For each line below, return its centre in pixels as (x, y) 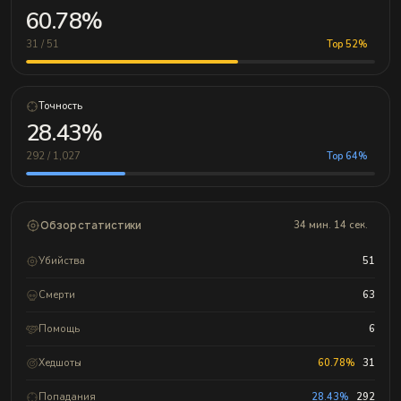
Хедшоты (60, 363)
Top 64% (347, 157)
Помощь (59, 328)
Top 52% (347, 45)
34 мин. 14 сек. (331, 226)
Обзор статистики (91, 225)
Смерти (57, 294)
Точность (60, 107)
